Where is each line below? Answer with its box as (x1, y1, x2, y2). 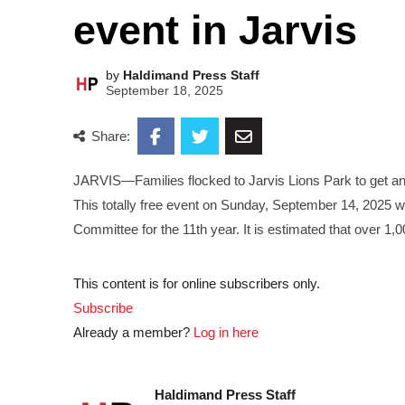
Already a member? (72, 324, 193, 340)
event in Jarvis (72, 6, 357, 53)
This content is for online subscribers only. (72, 275, 320, 291)
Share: (91, 128, 131, 145)
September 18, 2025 (106, 84, 224, 99)
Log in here (193, 324, 259, 340)
